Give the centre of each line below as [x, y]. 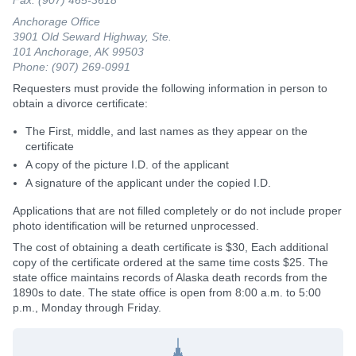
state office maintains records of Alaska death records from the [170, 277]
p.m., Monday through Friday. [87, 307]
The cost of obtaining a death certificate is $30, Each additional [170, 247]
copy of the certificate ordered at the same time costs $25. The [170, 262]
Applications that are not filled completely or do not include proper [177, 210]
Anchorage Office [56, 21]
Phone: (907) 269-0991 [72, 66]
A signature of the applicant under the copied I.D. [148, 182]
